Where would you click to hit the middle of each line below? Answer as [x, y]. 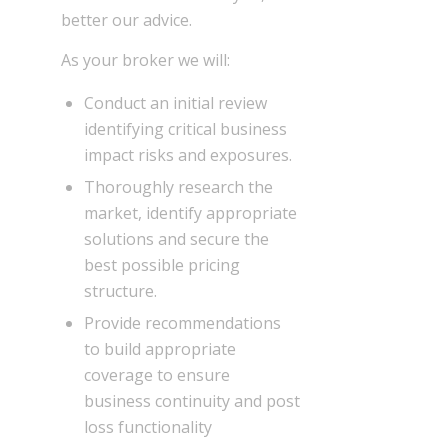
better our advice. [127, 20]
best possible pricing [162, 264]
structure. [121, 290]
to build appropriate [160, 348]
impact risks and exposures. [188, 154]
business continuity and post [192, 400]
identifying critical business [186, 128]
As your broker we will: [146, 59]
